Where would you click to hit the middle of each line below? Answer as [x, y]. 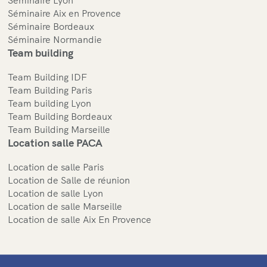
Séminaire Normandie [55, 39]
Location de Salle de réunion [69, 180]
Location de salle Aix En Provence [80, 219]
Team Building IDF [48, 77]
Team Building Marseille [59, 129]
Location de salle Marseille [65, 206]
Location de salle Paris [56, 167]
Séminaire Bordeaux [51, 26]
